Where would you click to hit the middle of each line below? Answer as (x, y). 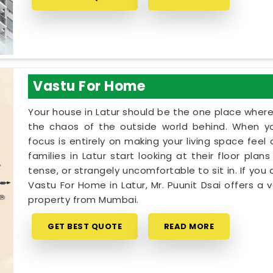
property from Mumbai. (83, 200)
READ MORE (189, 227)
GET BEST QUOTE (85, 227)
